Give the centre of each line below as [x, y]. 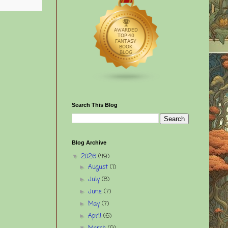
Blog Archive [89, 142]
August [99, 167]
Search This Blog [95, 105]
